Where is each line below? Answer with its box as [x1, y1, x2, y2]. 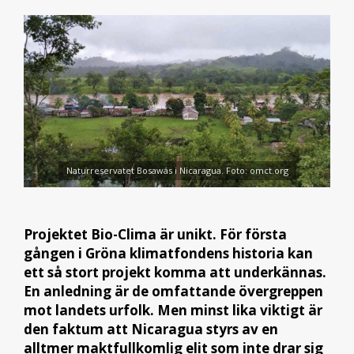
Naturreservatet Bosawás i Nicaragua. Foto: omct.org [66, 164, 288, 177]
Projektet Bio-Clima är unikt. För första [24, 224, 287, 243]
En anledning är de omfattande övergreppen [24, 281, 323, 300]
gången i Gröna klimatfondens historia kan [24, 243, 313, 262]
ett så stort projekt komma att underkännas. [24, 262, 326, 281]
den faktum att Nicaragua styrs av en [24, 319, 278, 338]
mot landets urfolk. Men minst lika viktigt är [24, 300, 322, 319]
